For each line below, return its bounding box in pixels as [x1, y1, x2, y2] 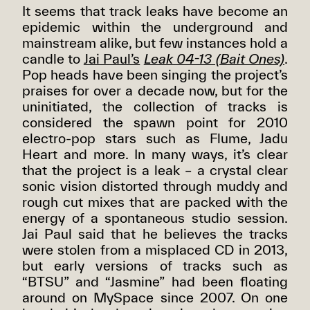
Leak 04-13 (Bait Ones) [143, 51, 285, 67]
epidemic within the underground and [22, 19, 288, 35]
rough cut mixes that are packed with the [22, 194, 288, 210]
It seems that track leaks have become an [22, 3, 288, 19]
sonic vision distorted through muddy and [22, 178, 288, 194]
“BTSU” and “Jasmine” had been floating [22, 273, 288, 290]
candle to [22, 51, 84, 67]
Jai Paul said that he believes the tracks [22, 226, 288, 242]
